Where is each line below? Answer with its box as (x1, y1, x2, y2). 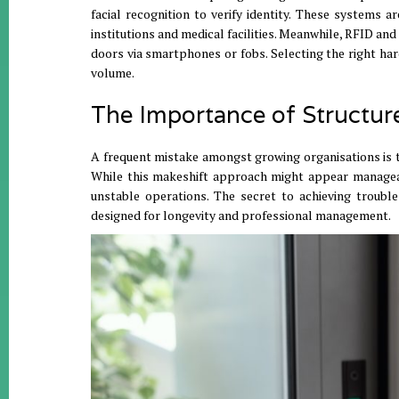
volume (91, 64, 132, 81)
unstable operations (91, 187, 208, 204)
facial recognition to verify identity (91, 5, 289, 22)
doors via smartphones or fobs (91, 45, 265, 61)
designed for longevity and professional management (91, 207, 388, 224)
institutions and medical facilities (91, 25, 275, 42)
